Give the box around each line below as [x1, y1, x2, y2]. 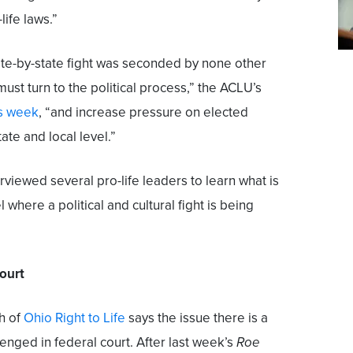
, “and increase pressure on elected [39, 103, 248, 121]
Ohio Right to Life [24, 309, 125, 326]
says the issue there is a [125, 309, 268, 326]
